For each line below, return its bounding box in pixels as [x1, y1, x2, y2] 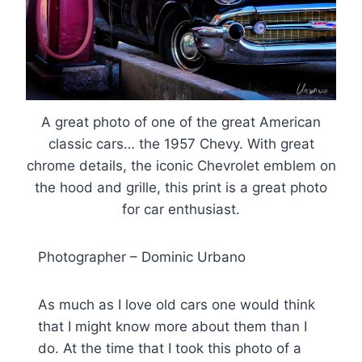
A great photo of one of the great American [41, 114, 321, 131]
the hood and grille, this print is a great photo [35, 179, 327, 196]
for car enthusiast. [122, 201, 240, 218]
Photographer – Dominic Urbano [38, 249, 246, 266]
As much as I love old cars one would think [38, 297, 315, 314]
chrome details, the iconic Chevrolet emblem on [26, 158, 336, 175]
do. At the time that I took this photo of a [38, 340, 301, 357]
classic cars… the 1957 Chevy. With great [48, 136, 314, 153]
